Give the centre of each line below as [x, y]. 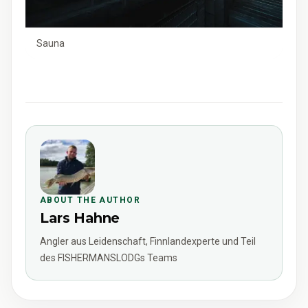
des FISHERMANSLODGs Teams [109, 257]
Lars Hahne [80, 218]
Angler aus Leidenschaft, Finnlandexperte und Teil [148, 241]
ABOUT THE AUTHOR [90, 200]
